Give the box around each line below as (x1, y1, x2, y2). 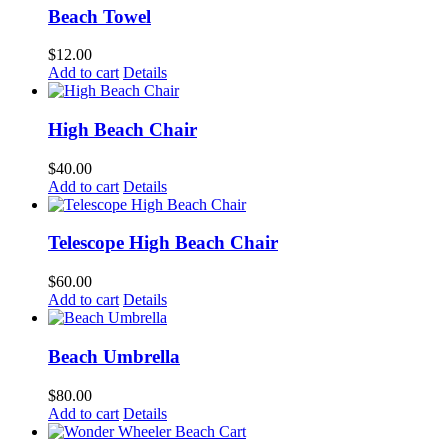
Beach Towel (48, 5, 151, 27)
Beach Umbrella (48, 345, 180, 367)
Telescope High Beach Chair (48, 232, 278, 254)
